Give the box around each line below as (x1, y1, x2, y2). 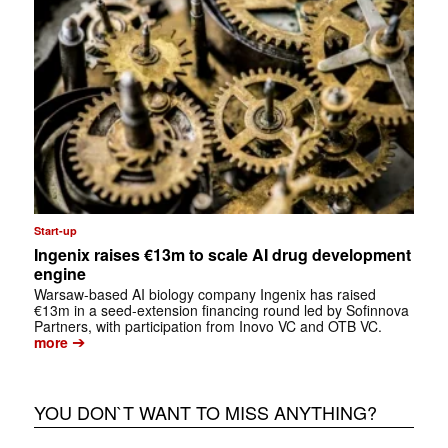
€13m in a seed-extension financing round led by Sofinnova (33, 300, 409, 321)
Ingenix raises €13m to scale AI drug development (33, 243, 411, 267)
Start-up (33, 223, 77, 239)
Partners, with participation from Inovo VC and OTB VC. (33, 316, 382, 337)
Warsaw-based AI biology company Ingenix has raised (33, 284, 376, 305)
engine (33, 262, 86, 286)
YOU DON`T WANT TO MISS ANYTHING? (33, 399, 377, 426)
